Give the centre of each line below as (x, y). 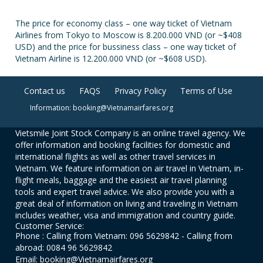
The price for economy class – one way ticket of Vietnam (124, 23)
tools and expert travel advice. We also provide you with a (125, 192)
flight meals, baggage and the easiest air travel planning (121, 180)
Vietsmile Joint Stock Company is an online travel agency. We (131, 133)
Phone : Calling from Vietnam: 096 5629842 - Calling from (124, 236)
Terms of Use (206, 91)
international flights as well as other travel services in (116, 156)
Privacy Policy (140, 91)
